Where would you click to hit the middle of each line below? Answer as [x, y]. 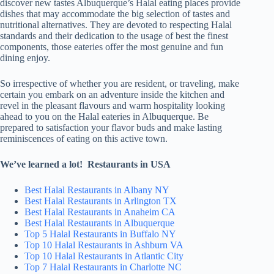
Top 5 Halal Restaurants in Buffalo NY [100, 234]
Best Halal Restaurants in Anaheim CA [100, 212]
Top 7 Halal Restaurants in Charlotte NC [103, 267]
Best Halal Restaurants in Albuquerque [99, 223]
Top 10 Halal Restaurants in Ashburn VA [104, 245]
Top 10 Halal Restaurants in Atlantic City [104, 256]
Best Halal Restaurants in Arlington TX [101, 201]
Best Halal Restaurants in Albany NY [97, 190]
